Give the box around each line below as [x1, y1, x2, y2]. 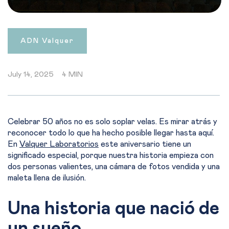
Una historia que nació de [8, 199, 219, 218]
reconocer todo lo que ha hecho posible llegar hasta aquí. [8, 129, 214, 137]
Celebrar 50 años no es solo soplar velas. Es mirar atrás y [8, 118, 217, 126]
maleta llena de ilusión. [8, 174, 86, 182]
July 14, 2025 [8, 71, 54, 78]
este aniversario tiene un [99, 140, 191, 148]
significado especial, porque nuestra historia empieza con [8, 151, 214, 159]
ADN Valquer [20, 37, 74, 44]
